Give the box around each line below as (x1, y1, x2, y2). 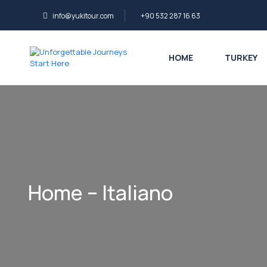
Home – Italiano (28, 179, 173, 206)
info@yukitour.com (52, 11, 114, 21)
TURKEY (224, 52, 257, 63)
